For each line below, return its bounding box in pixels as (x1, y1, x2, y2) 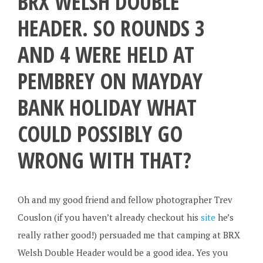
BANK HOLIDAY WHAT (17, 92, 197, 122)
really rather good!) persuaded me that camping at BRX (17, 229, 240, 241)
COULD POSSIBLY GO (17, 119, 183, 149)
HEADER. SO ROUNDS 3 (17, 13, 205, 43)
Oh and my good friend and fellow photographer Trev (17, 194, 232, 205)
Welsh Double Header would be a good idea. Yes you (17, 247, 228, 258)
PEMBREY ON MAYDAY (17, 66, 203, 96)
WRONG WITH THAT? (17, 145, 191, 175)
